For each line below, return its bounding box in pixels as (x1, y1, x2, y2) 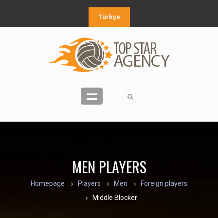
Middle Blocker (92, 194, 137, 201)
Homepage (31, 180, 65, 187)
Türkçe (98, 13, 120, 20)
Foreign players (141, 180, 187, 187)
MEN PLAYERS (72, 156, 146, 178)
